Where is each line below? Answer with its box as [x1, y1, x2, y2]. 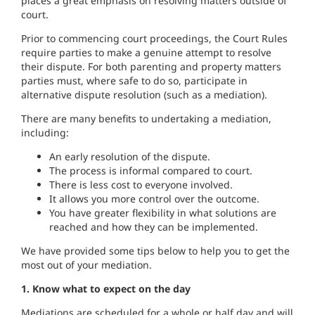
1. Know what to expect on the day [21, 282, 191, 295]
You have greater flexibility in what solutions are [49, 206, 276, 219]
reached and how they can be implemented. [49, 220, 258, 233]
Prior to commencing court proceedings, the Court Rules [21, 32, 288, 45]
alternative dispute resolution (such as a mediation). [21, 88, 267, 101]
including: [21, 126, 69, 139]
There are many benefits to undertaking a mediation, [21, 112, 271, 125]
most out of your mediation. [21, 258, 152, 271]
